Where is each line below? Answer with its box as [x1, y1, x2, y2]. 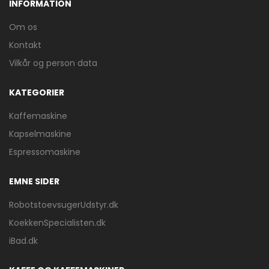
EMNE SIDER [9, 175, 59, 187]
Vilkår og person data [9, 56, 97, 69]
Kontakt [9, 38, 41, 51]
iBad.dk [9, 234, 38, 247]
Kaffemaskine [9, 109, 67, 122]
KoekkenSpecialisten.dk [9, 216, 106, 229]
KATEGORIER [9, 86, 64, 98]
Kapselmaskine [9, 127, 71, 140]
